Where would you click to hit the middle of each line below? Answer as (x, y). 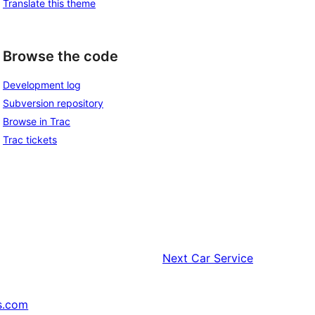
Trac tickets (30, 140)
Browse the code (60, 56)
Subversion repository (53, 103)
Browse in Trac (37, 122)
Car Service (222, 258)
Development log (42, 85)
